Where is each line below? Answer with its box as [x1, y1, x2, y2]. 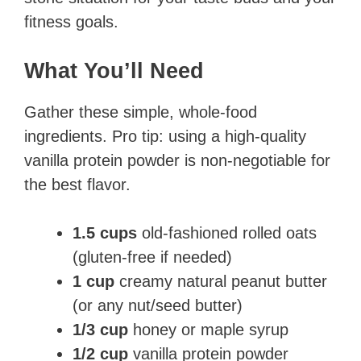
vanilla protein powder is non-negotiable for [24, 151, 330, 170]
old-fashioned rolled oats [137, 224, 317, 243]
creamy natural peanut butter [114, 272, 327, 291]
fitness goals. [24, 13, 118, 31]
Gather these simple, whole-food [24, 103, 257, 122]
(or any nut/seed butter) [73, 297, 243, 315]
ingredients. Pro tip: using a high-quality [24, 127, 306, 146]
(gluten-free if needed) [73, 248, 232, 267]
